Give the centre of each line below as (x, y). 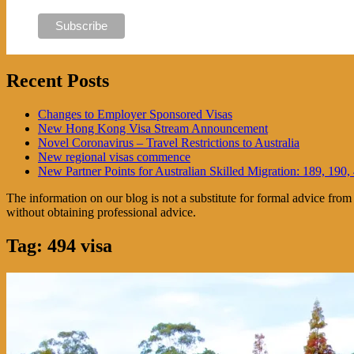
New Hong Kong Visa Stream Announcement (153, 129)
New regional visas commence (114, 157)
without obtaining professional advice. (101, 213)
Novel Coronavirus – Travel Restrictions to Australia (169, 143)
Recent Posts (58, 81)
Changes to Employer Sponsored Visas (135, 115)
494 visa (80, 246)
